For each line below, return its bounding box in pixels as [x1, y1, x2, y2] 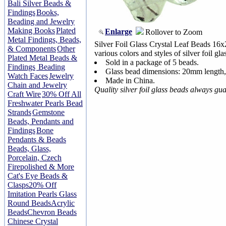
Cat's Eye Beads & [8, 172, 68, 180]
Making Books [8, 26, 55, 35]
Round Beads [8, 199, 51, 207]
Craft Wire [8, 90, 41, 98]
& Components [8, 44, 56, 53]
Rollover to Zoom [145, 27, 202, 36]
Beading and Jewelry [8, 17, 75, 26]
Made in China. [105, 76, 155, 85]
